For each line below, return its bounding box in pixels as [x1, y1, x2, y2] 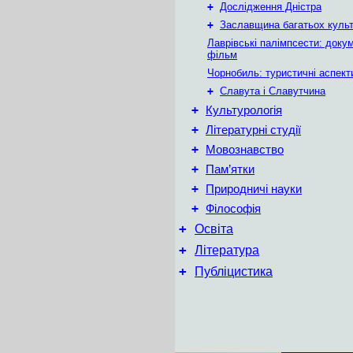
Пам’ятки [206, 163, 255, 176]
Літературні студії [206, 124, 301, 136]
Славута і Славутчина [220, 85, 325, 97]
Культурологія [206, 104, 282, 117]
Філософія [206, 203, 261, 215]
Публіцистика [195, 265, 273, 278]
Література [195, 243, 259, 257]
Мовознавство [206, 143, 284, 156]
